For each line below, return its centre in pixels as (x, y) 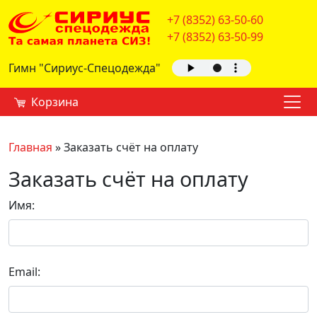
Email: (24, 272)
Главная (30, 148)
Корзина (55, 102)
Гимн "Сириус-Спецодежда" (85, 68)
